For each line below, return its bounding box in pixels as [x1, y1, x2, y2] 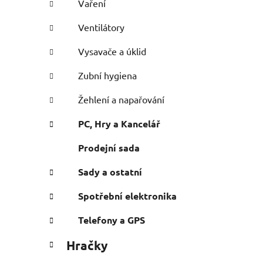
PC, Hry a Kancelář [78, 117, 160, 130]
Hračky [66, 237, 107, 254]
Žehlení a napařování [78, 93, 164, 106]
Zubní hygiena [78, 69, 137, 82]
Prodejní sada [78, 141, 140, 154]
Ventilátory [78, 21, 124, 33]
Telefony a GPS [78, 214, 145, 227]
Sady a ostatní [78, 166, 142, 178]
